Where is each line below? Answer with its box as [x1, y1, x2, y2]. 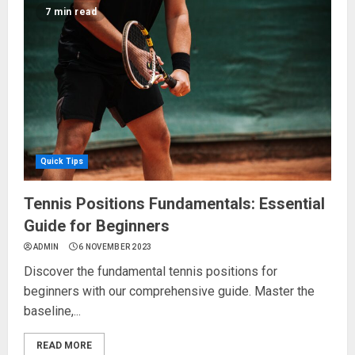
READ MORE [36, 340, 92, 352]
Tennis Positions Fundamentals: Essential [24, 194, 325, 214]
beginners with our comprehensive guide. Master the [24, 284, 315, 300]
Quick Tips [40, 157, 83, 166]
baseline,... [24, 303, 81, 319]
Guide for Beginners [24, 216, 170, 236]
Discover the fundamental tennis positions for [24, 264, 277, 280]
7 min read [45, 6, 97, 18]
